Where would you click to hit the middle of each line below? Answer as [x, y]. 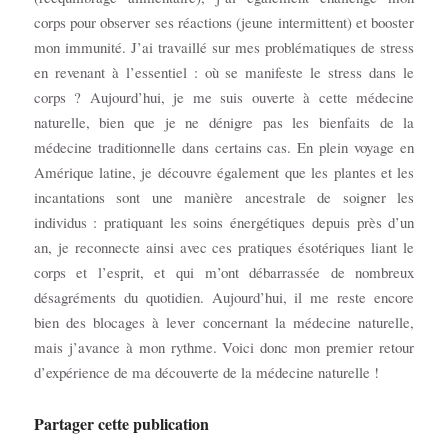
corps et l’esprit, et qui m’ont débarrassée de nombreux [224, 271]
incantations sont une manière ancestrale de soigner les [224, 196]
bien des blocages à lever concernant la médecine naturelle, [224, 321]
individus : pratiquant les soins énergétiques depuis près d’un [224, 221]
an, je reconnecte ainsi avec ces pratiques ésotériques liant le [224, 246]
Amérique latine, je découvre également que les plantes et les [224, 171]
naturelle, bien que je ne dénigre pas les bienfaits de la [224, 121]
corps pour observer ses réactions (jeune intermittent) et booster [224, 21]
